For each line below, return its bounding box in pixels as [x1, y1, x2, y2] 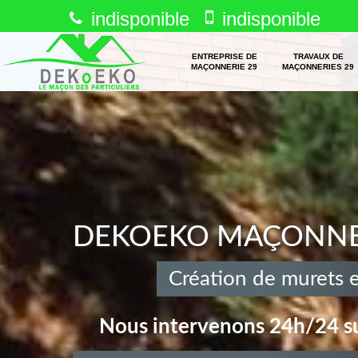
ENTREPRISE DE [191, 52, 257, 62]
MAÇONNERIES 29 [282, 62, 355, 72]
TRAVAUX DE [292, 52, 344, 62]
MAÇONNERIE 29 [191, 62, 258, 72]
